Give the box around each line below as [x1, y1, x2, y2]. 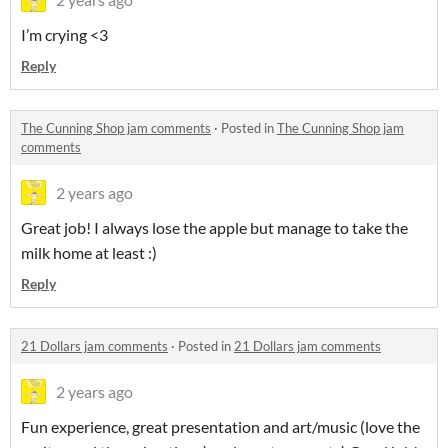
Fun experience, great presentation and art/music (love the [21, 417, 420, 437]
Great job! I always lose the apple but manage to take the [21, 218, 408, 238]
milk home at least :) [21, 243, 157, 263]
